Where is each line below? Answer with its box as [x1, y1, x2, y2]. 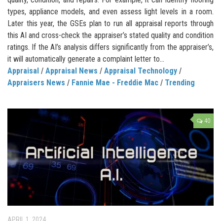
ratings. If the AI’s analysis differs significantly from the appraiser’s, [7, 42, 214, 52]
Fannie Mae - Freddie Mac [72, 78, 158, 88]
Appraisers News [7, 78, 65, 88]
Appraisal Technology [104, 66, 177, 76]
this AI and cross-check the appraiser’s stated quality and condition [7, 31, 214, 40]
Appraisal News [45, 66, 98, 76]
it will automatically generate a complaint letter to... [7, 54, 164, 64]
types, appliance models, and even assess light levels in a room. [7, 7, 214, 17]
